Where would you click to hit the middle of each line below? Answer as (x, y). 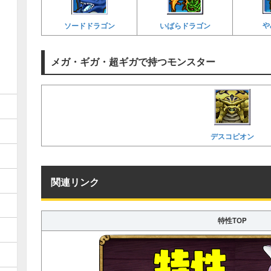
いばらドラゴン (185, 25)
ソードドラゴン (89, 25)
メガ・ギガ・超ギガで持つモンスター (133, 61)
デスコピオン (232, 136)
